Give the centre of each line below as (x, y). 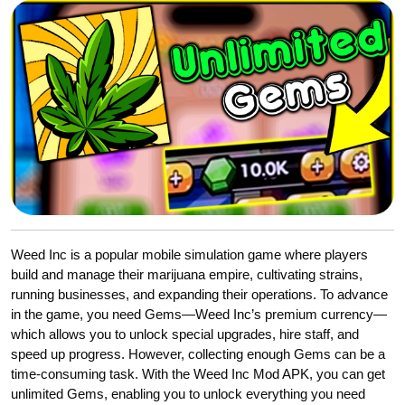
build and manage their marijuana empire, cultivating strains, (187, 274)
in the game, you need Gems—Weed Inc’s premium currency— (199, 314)
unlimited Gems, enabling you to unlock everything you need (188, 393)
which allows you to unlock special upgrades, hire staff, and (185, 334)
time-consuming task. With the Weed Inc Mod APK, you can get (198, 373)
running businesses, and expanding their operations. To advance (199, 294)
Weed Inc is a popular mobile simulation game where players (189, 254)
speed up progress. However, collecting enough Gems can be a (198, 353)
